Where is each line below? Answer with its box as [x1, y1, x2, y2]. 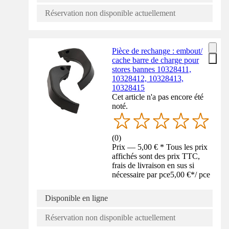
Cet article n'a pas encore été [112, 92, 204, 101]
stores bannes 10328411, [112, 64, 192, 74]
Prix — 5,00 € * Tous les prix [112, 143, 208, 152]
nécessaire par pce [112, 170, 171, 179]
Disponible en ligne [45, 194, 108, 203]
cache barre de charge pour [112, 55, 199, 64]
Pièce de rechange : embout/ [112, 46, 203, 55]
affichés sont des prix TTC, [112, 152, 200, 161]
